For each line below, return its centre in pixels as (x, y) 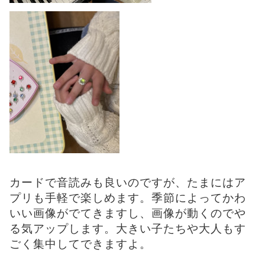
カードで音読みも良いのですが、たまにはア (128, 183)
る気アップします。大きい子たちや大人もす (128, 229)
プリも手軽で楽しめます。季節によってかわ (128, 198)
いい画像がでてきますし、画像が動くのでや (128, 214)
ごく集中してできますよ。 (80, 244)
